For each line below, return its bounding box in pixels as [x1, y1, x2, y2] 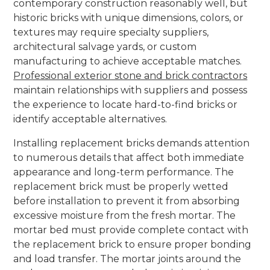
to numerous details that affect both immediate [13, 151, 245, 163]
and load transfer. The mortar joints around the [13, 253, 242, 265]
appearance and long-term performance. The [13, 166, 234, 178]
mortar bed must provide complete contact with [13, 224, 249, 236]
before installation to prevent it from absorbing [13, 195, 240, 207]
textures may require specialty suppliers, [13, 26, 209, 38]
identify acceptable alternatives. [13, 113, 168, 125]
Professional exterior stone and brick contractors [13, 69, 248, 81]
